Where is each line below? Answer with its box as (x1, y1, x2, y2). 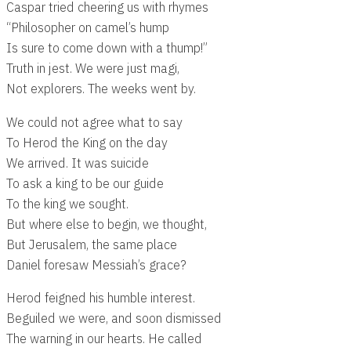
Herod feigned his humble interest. (6, 288, 195, 306)
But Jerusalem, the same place (6, 235, 177, 252)
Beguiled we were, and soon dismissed (6, 309, 222, 326)
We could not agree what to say (6, 113, 183, 130)
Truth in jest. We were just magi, (6, 60, 179, 77)
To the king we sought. (6, 194, 128, 212)
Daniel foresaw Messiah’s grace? (6, 255, 186, 273)
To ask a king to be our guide (6, 174, 164, 191)
